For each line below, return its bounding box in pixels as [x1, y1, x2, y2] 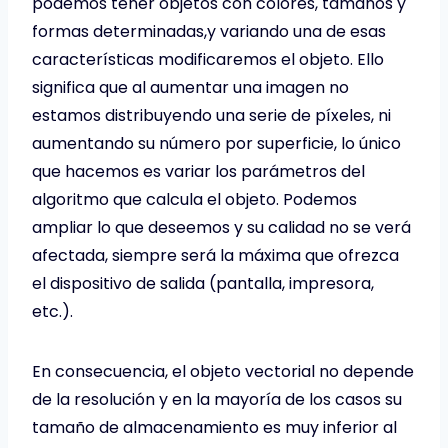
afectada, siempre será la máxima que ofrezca [32, 243, 399, 267]
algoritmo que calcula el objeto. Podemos [32, 187, 357, 211]
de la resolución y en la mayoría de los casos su [32, 387, 402, 411]
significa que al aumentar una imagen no [32, 75, 349, 99]
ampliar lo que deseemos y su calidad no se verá [32, 215, 411, 239]
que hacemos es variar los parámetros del [32, 159, 365, 183]
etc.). [32, 299, 73, 323]
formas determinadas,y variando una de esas [32, 19, 386, 43]
